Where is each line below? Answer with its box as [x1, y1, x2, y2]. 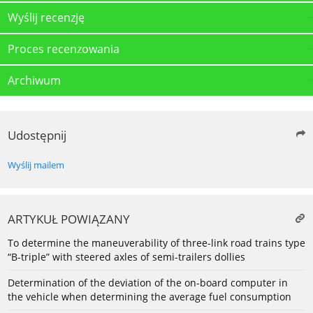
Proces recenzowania [8, 41, 119, 57]
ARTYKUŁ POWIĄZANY [8, 210, 130, 227]
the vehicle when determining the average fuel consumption [8, 289, 291, 303]
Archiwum [8, 72, 61, 88]
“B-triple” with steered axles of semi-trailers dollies [8, 249, 245, 263]
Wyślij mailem [8, 159, 64, 171]
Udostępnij [8, 126, 66, 143]
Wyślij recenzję [8, 9, 85, 25]
